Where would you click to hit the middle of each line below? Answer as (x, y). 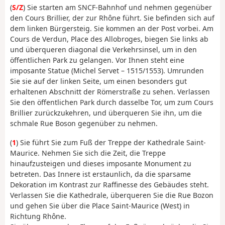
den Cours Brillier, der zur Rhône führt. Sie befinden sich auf (112, 18)
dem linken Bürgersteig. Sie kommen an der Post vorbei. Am (112, 28)
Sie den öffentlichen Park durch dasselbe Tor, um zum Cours (112, 102)
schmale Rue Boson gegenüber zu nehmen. (84, 123)
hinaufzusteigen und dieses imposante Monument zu (101, 164)
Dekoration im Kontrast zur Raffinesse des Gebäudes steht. (109, 185)
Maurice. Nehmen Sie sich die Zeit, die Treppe (88, 153)
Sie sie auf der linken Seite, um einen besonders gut (98, 81)
